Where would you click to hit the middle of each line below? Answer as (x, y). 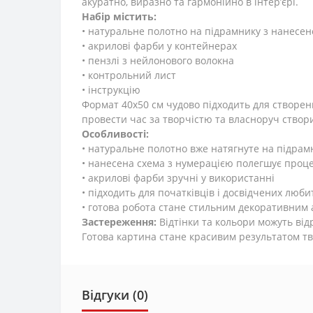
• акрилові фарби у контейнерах (159, 46)
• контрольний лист (129, 75)
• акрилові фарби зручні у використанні (178, 178)
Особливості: (115, 134)
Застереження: (119, 222)
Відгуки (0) (115, 295)
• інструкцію (111, 90)
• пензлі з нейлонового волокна (158, 61)
